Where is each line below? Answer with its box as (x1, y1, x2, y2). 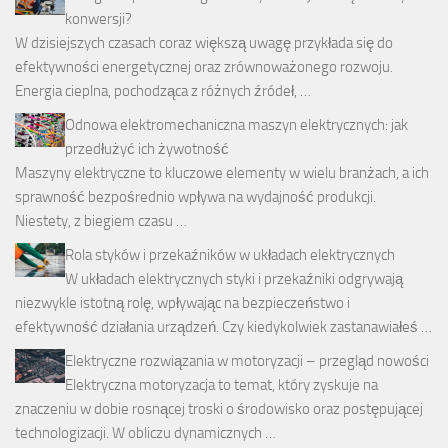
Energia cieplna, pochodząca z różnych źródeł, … (15, 82, 311, 101)
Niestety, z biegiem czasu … (15, 212, 187, 231)
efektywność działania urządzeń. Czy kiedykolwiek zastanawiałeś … (15, 318, 432, 337)
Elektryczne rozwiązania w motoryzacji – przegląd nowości (65, 352, 429, 371)
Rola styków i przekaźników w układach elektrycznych (65, 246, 395, 265)
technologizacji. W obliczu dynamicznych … (15, 424, 276, 443)
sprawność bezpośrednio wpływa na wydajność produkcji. (15, 188, 376, 207)
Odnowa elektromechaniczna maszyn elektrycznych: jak (65, 116, 408, 135)
